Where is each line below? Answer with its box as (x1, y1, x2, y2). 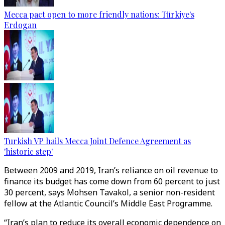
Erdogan (4, 20, 37, 30)
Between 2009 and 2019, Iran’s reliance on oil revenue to (4, 165, 218, 176)
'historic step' (4, 146, 53, 157)
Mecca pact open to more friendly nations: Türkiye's (4, 9, 194, 20)
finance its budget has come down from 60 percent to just (4, 176, 220, 187)
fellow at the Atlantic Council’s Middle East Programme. (4, 198, 214, 209)
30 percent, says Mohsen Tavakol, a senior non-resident (4, 187, 215, 198)
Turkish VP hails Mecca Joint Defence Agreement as (4, 136, 191, 146)
